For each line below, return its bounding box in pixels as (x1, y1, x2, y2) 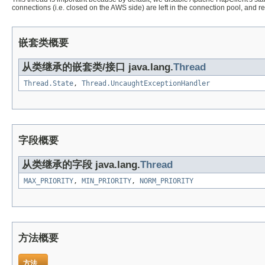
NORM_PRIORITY (140, 176, 193, 185)
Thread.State (24, 79, 73, 88)
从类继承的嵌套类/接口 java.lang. (22, 61, 173, 73)
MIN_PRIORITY (82, 176, 131, 185)
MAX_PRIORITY (24, 176, 73, 185)
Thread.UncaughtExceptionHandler (82, 79, 210, 88)
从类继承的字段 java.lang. (22, 159, 140, 170)
